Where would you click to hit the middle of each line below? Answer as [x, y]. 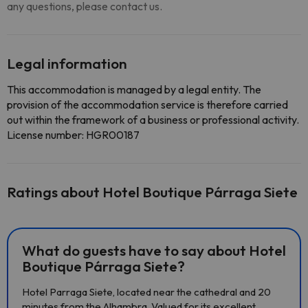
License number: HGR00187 [73, 135]
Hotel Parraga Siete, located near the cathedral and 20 [146, 292]
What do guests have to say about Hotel [154, 250]
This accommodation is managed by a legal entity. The [134, 89]
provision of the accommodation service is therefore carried [147, 104]
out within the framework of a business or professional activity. [153, 120]
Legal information [67, 63]
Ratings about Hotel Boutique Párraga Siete [152, 192]
